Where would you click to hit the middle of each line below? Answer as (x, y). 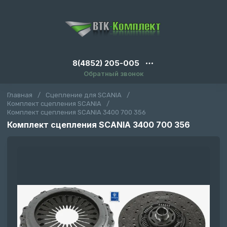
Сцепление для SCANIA (84, 95)
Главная (20, 95)
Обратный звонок (113, 73)
